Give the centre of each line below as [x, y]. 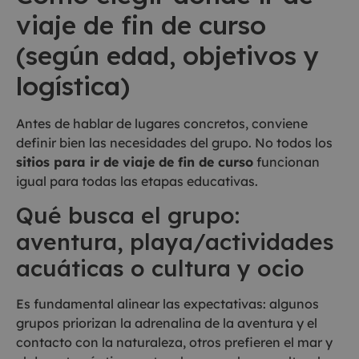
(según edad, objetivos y [167, 55]
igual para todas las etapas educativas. [137, 181]
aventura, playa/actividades [175, 242]
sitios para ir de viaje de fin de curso [135, 161]
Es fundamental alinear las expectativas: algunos [167, 304]
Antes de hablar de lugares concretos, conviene [162, 123]
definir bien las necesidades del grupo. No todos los [174, 142]
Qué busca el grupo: [128, 216]
